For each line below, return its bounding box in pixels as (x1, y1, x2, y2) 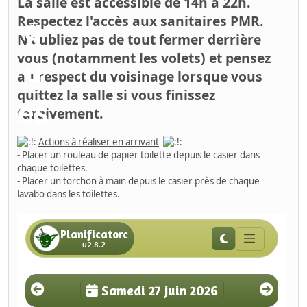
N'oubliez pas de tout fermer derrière (17, 30, 261, 49)
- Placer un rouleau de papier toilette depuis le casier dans (17, 149, 260, 162)
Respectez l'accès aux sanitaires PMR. (17, 12, 264, 31)
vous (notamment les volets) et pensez (17, 49, 271, 68)
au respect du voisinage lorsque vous (17, 67, 262, 86)
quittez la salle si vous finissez (17, 86, 215, 105)
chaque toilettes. (17, 162, 88, 175)
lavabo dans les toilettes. (17, 188, 120, 201)
